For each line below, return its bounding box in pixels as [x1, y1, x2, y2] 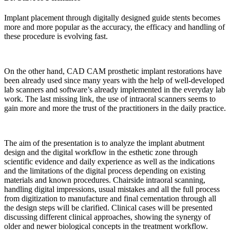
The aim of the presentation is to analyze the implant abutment [4, 139, 204, 148]
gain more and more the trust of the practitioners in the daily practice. [4, 104, 226, 113]
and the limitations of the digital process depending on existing [4, 166, 205, 176]
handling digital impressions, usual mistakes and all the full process [4, 185, 220, 194]
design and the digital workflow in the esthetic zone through [4, 148, 198, 157]
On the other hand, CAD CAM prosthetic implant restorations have [4, 67, 222, 76]
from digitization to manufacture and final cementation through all [4, 194, 216, 203]
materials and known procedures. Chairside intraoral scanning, [4, 176, 205, 185]
